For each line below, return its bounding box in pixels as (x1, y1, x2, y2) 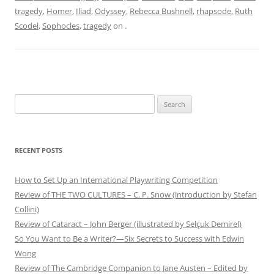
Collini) (15, 203, 39, 215)
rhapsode (196, 5, 231, 17)
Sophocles (42, 20, 80, 31)
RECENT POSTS (15, 145, 62, 155)
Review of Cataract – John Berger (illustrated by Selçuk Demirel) (15, 218, 242, 229)
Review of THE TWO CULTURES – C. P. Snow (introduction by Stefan (15, 188, 257, 200)
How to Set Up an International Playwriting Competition (15, 174, 218, 185)
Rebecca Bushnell (130, 5, 193, 17)
